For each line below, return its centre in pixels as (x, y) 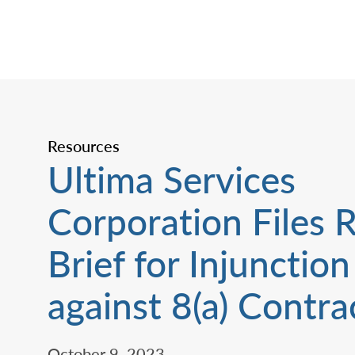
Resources (84, 146)
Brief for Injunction (199, 263)
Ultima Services (172, 179)
